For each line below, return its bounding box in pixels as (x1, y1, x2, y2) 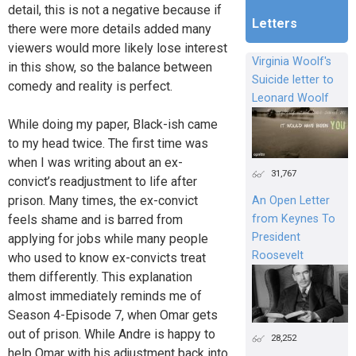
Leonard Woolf (251, 91, 329, 106)
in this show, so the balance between (8, 60, 212, 75)
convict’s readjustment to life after (8, 174, 197, 190)
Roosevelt (251, 249, 304, 263)
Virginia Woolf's (251, 55, 331, 69)
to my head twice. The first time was (8, 136, 208, 152)
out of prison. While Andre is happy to (8, 327, 215, 342)
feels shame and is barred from (8, 212, 183, 228)
